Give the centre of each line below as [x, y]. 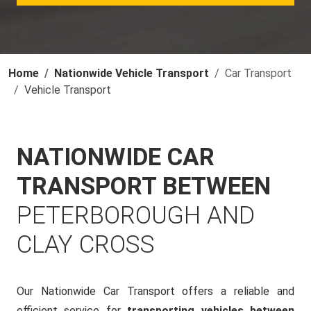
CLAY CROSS [86, 245]
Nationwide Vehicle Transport [132, 73]
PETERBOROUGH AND [136, 216]
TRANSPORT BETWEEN [144, 186]
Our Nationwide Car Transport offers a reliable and [155, 291]
